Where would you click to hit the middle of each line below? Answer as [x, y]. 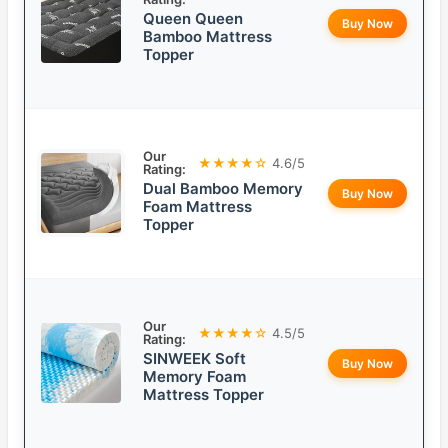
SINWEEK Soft [194, 359]
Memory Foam [194, 377]
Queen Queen [193, 19]
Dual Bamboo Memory [223, 189]
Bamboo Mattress [207, 37]
